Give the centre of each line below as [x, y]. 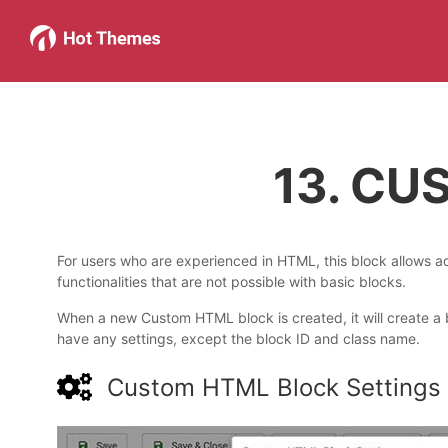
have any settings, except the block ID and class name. [238, 338]
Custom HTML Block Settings [274, 387]
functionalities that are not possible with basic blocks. [231, 281]
